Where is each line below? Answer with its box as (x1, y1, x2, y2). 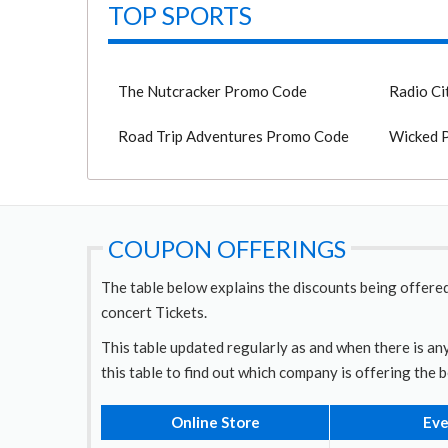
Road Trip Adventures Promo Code (118, 127, 349, 145)
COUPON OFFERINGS (108, 234, 346, 263)
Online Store (170, 413, 260, 431)
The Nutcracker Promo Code (118, 82, 307, 100)
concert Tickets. (101, 303, 207, 321)
